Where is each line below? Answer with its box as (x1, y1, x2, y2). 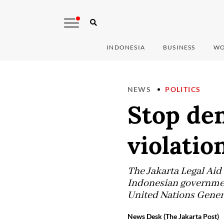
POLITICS (165, 85, 201, 94)
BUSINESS (163, 43, 195, 51)
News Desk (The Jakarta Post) (127, 212, 219, 221)
